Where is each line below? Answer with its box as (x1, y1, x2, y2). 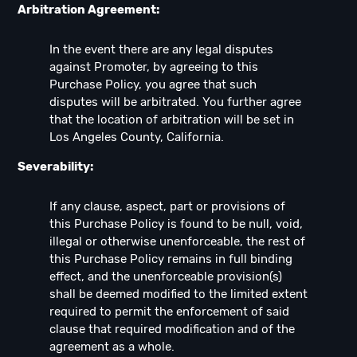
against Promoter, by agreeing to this (49, 60, 258, 75)
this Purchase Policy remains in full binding (49, 252, 292, 267)
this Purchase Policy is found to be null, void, (49, 217, 303, 232)
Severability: (18, 159, 93, 175)
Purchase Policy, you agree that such (49, 77, 257, 92)
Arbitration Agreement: (18, 2, 159, 18)
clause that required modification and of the (49, 322, 295, 337)
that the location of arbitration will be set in (49, 112, 294, 127)
